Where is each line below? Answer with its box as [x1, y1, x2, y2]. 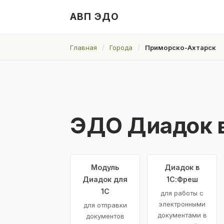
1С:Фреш [166, 174, 198, 183]
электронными [158, 199, 205, 208]
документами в [157, 210, 207, 219]
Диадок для [82, 174, 127, 183]
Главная [70, 43, 97, 51]
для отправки [83, 200, 127, 209]
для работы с [160, 188, 203, 197]
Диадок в [164, 162, 199, 171]
